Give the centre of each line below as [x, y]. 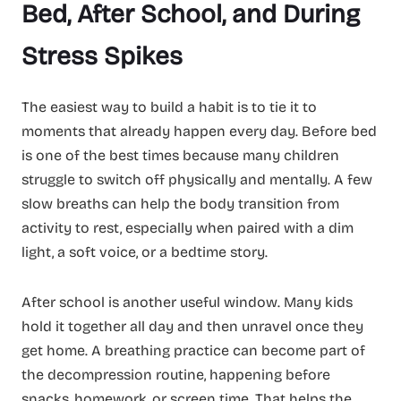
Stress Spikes [102, 57]
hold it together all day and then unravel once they [192, 327]
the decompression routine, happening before [176, 375]
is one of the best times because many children [180, 156]
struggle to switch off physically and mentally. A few [197, 180]
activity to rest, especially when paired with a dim [188, 228]
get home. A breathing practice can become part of [193, 351]
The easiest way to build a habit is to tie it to [169, 107]
